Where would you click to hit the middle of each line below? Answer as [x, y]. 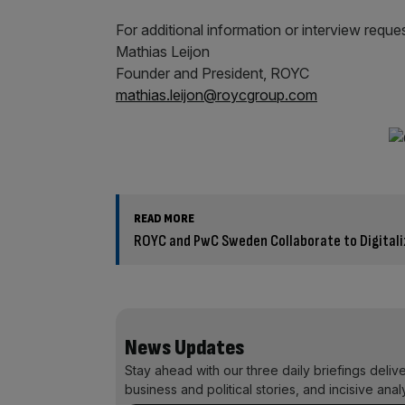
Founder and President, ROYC [212, 73]
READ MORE [164, 218]
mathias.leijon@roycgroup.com [217, 95]
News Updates [184, 348]
